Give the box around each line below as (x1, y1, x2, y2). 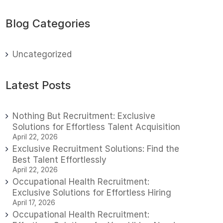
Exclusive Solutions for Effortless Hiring (12, 188, 171, 198)
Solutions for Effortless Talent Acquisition (12, 122, 180, 132)
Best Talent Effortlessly (12, 155, 107, 165)
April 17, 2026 (12, 199, 55, 207)
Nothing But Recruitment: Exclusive (12, 111, 155, 121)
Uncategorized (12, 49, 72, 59)
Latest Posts (5, 79, 71, 92)
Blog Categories (5, 17, 90, 30)
